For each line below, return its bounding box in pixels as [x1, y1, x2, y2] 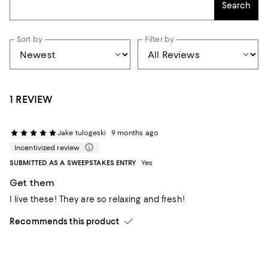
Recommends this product [10, 217, 119, 227]
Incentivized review [14, 144, 80, 153]
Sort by [17, 35, 42, 44]
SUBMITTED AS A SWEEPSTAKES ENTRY [10, 159, 136, 167]
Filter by [145, 35, 175, 44]
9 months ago [111, 129, 159, 138]
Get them [10, 177, 55, 189]
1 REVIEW [10, 93, 53, 106]
